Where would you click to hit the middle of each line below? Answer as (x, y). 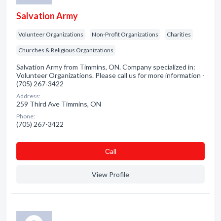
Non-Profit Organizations (125, 34)
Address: (28, 96)
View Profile (110, 174)
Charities (179, 34)
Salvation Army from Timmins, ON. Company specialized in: (106, 67)
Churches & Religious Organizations (66, 50)
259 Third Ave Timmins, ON (59, 104)
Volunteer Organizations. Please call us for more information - (110, 75)
